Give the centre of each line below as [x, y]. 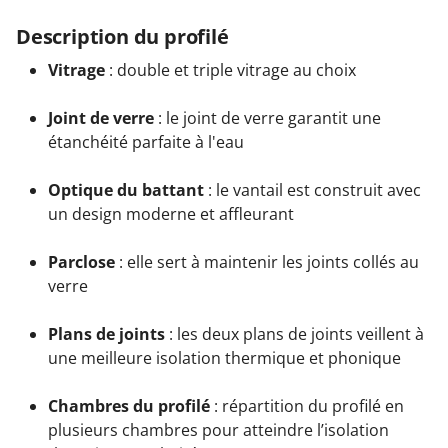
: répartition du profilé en [307, 406]
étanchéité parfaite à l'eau [146, 142]
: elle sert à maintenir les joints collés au [267, 262]
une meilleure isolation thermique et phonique [224, 358]
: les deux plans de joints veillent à [294, 334]
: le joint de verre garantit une [267, 118]
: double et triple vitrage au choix [230, 70]
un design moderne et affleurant [171, 214]
